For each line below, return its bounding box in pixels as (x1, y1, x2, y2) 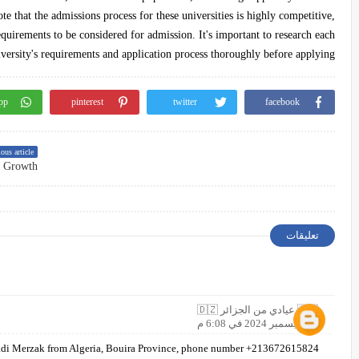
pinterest (71, 95, 103, 107)
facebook (265, 95, 301, 107)
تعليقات (286, 228, 319, 241)
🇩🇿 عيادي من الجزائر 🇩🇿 (297, 303, 318, 316)
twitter (172, 95, 197, 107)
